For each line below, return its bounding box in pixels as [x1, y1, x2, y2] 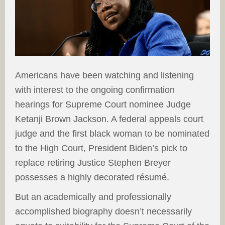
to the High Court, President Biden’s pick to [15, 143, 187, 154]
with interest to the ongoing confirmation [15, 85, 175, 95]
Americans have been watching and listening [15, 70, 194, 81]
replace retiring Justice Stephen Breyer [15, 158, 171, 168]
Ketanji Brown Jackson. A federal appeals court [15, 114, 203, 125]
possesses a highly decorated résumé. [15, 172, 172, 183]
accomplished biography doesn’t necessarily [15, 206, 192, 217]
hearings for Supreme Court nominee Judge [15, 99, 191, 110]
